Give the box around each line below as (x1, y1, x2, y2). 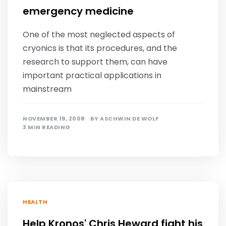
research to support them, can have (23, 56, 167, 68)
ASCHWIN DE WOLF (100, 115, 159, 123)
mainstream (23, 83, 72, 95)
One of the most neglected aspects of (23, 29, 175, 40)
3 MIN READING (23, 123, 71, 131)
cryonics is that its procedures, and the (23, 42, 177, 54)
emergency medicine (23, 4, 134, 18)
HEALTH (23, 198, 47, 206)
